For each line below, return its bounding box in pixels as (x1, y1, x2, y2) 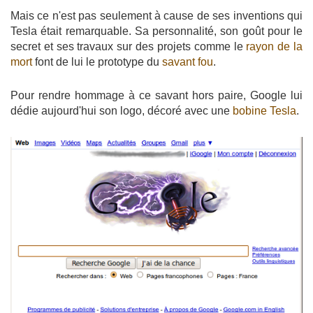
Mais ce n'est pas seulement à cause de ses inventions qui (10, 9, 303, 22)
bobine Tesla (233, 104, 296, 117)
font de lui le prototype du (32, 55, 162, 68)
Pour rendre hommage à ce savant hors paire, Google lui (10, 89, 303, 101)
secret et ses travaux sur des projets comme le (10, 40, 247, 52)
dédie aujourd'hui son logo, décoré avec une (10, 104, 233, 117)
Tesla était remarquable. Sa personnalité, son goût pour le (10, 24, 303, 37)
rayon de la (246, 40, 303, 52)
